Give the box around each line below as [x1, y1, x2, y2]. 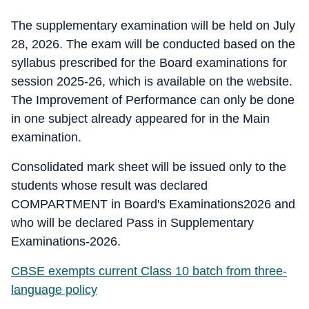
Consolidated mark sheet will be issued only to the [11, 160, 286, 174]
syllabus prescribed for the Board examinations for [11, 56, 287, 70]
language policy [11, 283, 97, 297]
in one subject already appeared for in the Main [11, 112, 270, 126]
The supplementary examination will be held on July [11, 19, 295, 32]
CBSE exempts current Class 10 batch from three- [11, 264, 287, 278]
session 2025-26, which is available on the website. [11, 74, 292, 88]
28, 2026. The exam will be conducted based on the [11, 37, 295, 51]
